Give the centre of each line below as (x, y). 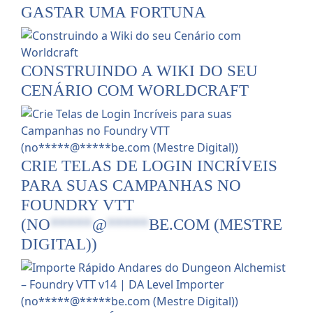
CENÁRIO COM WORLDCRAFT (135, 90)
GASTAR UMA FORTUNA (114, 12)
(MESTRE (246, 224)
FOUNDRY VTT (78, 204)
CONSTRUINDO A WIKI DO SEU (139, 70)
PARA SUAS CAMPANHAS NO (131, 185)
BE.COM (179, 224)
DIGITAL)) (59, 243)
